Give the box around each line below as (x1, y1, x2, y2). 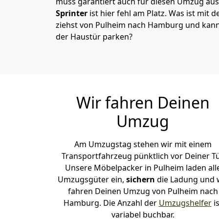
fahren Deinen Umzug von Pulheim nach (67, 186, 218, 197)
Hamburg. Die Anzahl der (63, 197, 159, 208)
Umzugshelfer (158, 197, 212, 208)
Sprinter (56, 8, 88, 19)
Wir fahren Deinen (76, 92, 210, 113)
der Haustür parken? (56, 31, 132, 42)
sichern (126, 174, 157, 185)
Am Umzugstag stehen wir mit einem (74, 139, 212, 150)
